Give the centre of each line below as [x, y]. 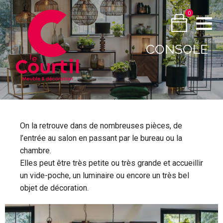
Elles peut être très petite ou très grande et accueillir [111, 163]
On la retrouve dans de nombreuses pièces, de [101, 126]
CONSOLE [177, 49]
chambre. [36, 151]
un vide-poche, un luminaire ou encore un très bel [105, 175]
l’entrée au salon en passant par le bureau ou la [101, 138]
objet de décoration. [54, 188]
